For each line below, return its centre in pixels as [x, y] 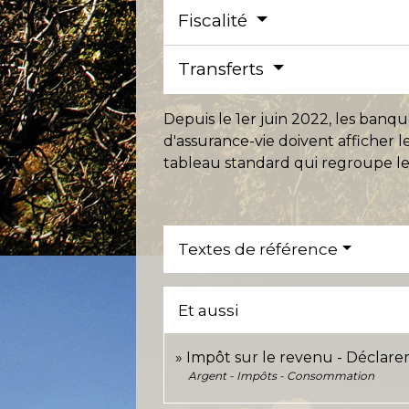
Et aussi [209, 310]
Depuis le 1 [203, 119]
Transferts [224, 68]
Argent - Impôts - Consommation [282, 375]
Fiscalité [215, 20]
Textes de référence [258, 249]
